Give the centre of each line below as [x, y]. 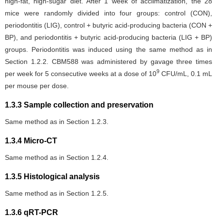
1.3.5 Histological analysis [52, 176]
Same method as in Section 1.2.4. [57, 157]
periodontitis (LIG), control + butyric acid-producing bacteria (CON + [108, 25]
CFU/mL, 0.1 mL [186, 73]
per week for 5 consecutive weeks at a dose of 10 [81, 73]
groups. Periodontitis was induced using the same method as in [108, 49]
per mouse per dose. [37, 85]
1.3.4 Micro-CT [31, 140]
